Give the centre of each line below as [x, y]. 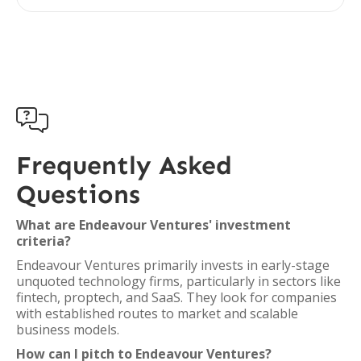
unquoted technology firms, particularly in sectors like [178, 281]
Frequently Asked [124, 165]
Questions [78, 194]
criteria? [44, 241]
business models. [68, 330]
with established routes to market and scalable [157, 313]
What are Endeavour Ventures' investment [154, 225]
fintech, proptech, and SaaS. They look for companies [176, 297]
